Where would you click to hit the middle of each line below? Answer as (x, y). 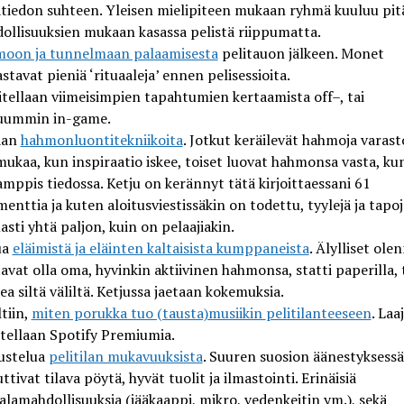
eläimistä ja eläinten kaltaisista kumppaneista (161, 248)
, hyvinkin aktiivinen (153, 269)
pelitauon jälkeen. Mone (298, 53)
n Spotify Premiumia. (106, 334)
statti (313, 269)
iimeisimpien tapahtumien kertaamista (186, 96)
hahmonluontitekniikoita (101, 139)
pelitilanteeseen (318, 312)
